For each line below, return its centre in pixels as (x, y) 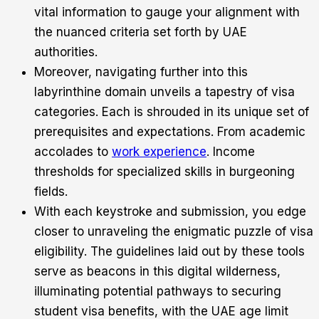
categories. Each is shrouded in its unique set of (172, 112)
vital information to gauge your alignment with (167, 12)
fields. (51, 192)
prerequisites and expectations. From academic (170, 132)
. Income (231, 152)
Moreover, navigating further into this (141, 72)
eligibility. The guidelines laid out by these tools (169, 252)
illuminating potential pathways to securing (158, 292)
